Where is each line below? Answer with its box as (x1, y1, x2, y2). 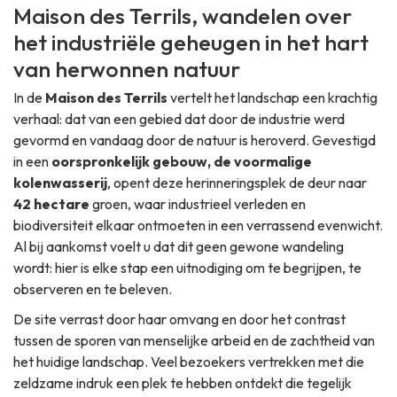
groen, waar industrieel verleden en (90, 195, 306, 214)
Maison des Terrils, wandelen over (13, 2, 352, 31)
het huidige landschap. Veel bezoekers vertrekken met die (13, 353, 364, 371)
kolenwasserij (13, 174, 107, 192)
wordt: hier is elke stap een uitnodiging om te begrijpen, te (13, 259, 362, 277)
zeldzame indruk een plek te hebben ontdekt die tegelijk (13, 374, 352, 393)
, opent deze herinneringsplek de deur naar (107, 174, 367, 192)
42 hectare (13, 195, 90, 214)
